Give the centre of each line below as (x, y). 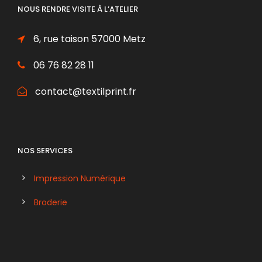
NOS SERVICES (45, 150)
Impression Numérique (80, 178)
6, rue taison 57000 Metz (88, 39)
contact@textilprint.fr (85, 91)
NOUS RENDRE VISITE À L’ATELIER (78, 9)
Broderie (51, 202)
